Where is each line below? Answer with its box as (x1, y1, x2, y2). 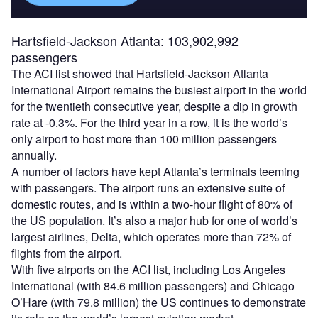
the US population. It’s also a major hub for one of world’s (11, 212, 297, 229)
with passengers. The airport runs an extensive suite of (11, 180, 285, 197)
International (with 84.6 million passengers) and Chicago (11, 278, 295, 295)
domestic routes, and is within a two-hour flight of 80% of (11, 196, 292, 213)
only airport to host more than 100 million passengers (11, 131, 277, 148)
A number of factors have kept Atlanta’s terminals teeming (11, 163, 300, 180)
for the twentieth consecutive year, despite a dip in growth (11, 98, 297, 115)
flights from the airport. (11, 245, 122, 262)
